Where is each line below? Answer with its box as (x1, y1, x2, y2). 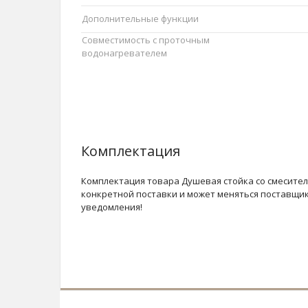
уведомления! (81, 201, 142, 214)
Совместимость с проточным (82, 34, 210, 47)
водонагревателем (82, 47, 167, 60)
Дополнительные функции (82, 12, 199, 25)
